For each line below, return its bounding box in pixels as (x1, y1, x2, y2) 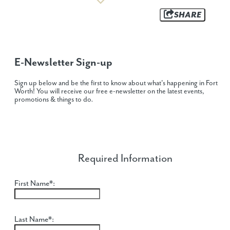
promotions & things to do (14, 95, 91, 104)
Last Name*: (14, 214, 54, 224)
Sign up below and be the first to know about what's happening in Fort (14, 79, 218, 87)
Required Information (78, 152, 172, 165)
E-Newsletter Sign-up (14, 56, 112, 69)
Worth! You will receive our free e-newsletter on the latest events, (14, 87, 204, 95)
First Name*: (14, 178, 55, 188)
